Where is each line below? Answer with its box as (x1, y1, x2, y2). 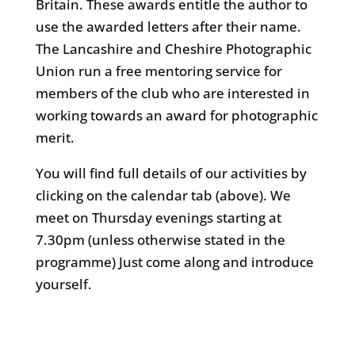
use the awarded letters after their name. (35, 17, 301, 36)
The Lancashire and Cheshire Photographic (35, 40, 311, 59)
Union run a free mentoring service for (35, 62, 282, 81)
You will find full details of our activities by (35, 164, 307, 183)
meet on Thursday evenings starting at (35, 208, 281, 227)
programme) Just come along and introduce (35, 253, 314, 272)
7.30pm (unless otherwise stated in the (35, 231, 285, 250)
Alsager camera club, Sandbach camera (35, 314, 288, 333)
